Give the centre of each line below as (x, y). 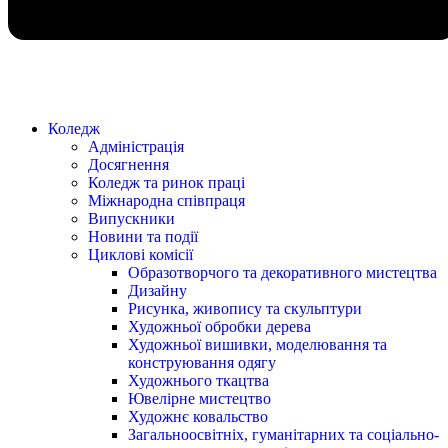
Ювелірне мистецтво (199, 398)
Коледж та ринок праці (166, 182)
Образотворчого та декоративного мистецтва (282, 272)
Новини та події (143, 236)
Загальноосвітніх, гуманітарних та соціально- (283, 434)
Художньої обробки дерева (219, 326)
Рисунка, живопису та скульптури (245, 308)
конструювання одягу (202, 362)
